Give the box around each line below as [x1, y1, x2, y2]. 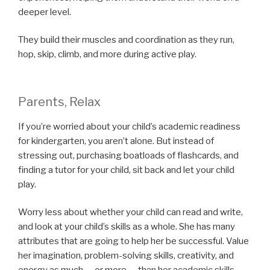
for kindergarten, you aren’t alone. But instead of [18, 135, 214, 146]
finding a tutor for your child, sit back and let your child [18, 164, 234, 175]
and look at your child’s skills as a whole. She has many [18, 221, 235, 233]
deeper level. [18, 6, 73, 17]
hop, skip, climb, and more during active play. [18, 49, 196, 60]
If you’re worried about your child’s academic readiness [18, 121, 240, 132]
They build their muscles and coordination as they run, [18, 34, 234, 46]
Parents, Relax [18, 94, 101, 109]
